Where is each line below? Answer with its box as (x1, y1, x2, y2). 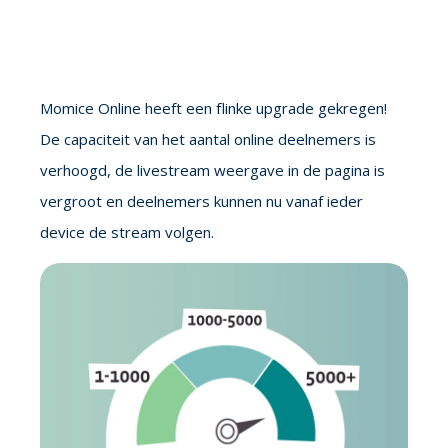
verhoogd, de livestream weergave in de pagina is (40, 160, 385, 180)
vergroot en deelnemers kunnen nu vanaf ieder (40, 191, 363, 211)
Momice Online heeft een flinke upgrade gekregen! (40, 98, 387, 118)
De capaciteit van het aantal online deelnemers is (40, 129, 376, 149)
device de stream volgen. (40, 222, 214, 242)
